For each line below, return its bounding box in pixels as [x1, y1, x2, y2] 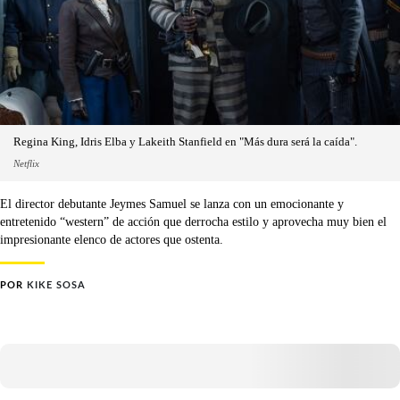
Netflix [13, 158, 39, 169]
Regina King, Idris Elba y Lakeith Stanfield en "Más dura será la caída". [13, 136, 357, 148]
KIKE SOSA [27, 280, 86, 290]
